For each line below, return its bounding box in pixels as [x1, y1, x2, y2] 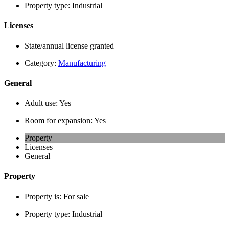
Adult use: [25, 99, 59, 108]
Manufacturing [58, 58, 106, 67]
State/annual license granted [25, 41, 114, 50]
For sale [63, 192, 89, 201]
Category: [25, 58, 58, 67]
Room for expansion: [25, 116, 94, 125]
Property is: [25, 192, 63, 201]
